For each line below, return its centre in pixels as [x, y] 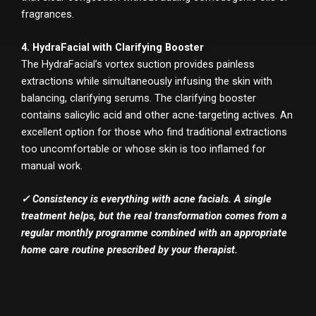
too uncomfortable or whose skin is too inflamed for [144, 149]
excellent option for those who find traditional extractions [154, 132]
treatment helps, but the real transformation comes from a [154, 216]
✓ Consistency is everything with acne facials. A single [146, 199]
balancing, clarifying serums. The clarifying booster [139, 98]
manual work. [52, 166]
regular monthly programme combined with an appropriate [154, 233]
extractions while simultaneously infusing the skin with [147, 81]
